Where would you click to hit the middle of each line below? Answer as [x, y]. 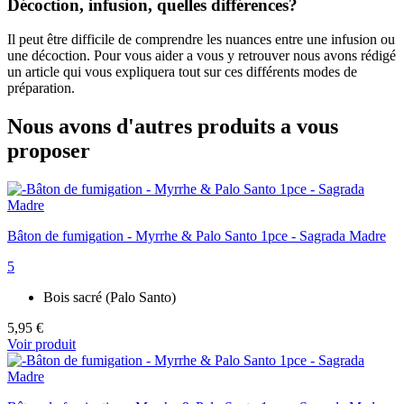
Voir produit [41, 344]
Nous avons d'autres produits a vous [173, 127]
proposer [49, 151]
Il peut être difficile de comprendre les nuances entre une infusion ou [201, 40]
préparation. [41, 88]
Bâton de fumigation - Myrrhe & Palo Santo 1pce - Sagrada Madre [197, 236]
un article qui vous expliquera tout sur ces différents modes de [182, 72]
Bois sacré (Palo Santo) [110, 298]
